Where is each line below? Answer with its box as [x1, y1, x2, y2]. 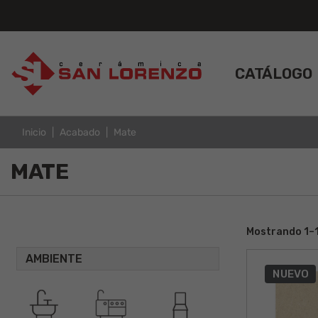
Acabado [60, 126, 100, 138]
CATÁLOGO [235, 64, 312, 82]
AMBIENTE [26, 251, 82, 265]
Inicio [22, 126, 46, 138]
